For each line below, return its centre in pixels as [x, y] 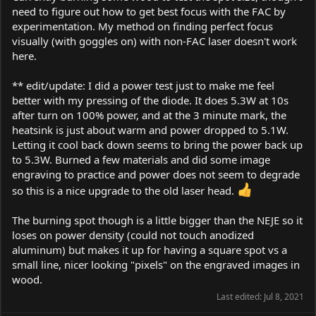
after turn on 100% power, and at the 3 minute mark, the [149, 115]
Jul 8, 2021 [284, 296]
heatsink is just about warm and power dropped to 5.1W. [150, 129]
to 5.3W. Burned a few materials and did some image [141, 159]
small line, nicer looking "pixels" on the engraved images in [156, 264]
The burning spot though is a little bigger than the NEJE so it [157, 220]
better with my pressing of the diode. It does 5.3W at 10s [150, 100]
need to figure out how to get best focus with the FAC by [149, 11]
